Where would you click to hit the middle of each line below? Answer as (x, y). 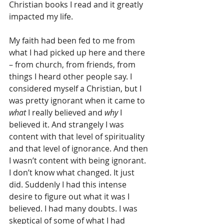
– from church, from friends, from (73, 64)
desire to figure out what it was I (70, 196)
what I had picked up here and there (78, 52)
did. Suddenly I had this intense (69, 184)
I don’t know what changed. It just (73, 172)
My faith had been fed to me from (73, 40)
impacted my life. (41, 16)
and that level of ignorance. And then (79, 148)
